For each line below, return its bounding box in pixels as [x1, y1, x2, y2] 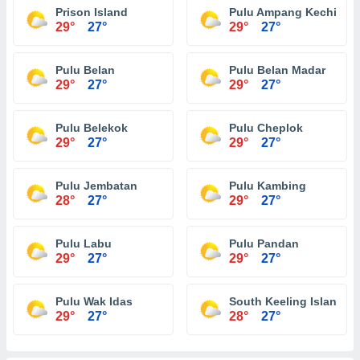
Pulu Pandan [229, 237, 299, 250]
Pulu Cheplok [229, 121, 303, 134]
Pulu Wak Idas [55, 295, 133, 308]
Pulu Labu [55, 237, 112, 250]
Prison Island [55, 6, 128, 18]
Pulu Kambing [229, 179, 306, 192]
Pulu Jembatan [55, 179, 137, 192]
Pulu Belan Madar [229, 63, 325, 76]
